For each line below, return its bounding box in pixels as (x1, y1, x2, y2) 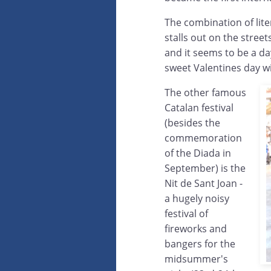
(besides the (165, 116, 220, 130)
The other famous (165, 86, 246, 100)
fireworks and (165, 222, 227, 236)
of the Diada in (165, 146, 231, 160)
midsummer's (165, 252, 228, 266)
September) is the (165, 162, 246, 175)
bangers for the (165, 237, 235, 251)
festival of (165, 207, 208, 221)
